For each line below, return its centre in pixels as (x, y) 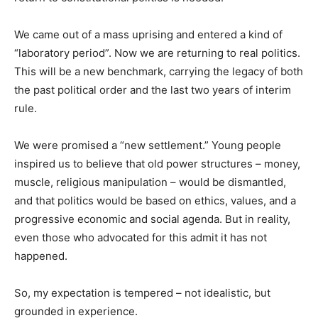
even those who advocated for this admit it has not (141, 237)
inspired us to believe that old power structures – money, (157, 163)
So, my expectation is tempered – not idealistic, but (142, 292)
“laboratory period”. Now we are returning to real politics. (157, 53)
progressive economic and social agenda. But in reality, (152, 219)
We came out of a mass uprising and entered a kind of (148, 34)
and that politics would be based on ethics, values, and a (155, 200)
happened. (41, 256)
